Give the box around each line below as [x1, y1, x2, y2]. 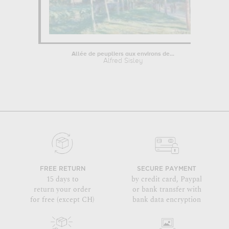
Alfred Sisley [103, 57, 143, 64]
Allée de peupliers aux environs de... [72, 51, 175, 57]
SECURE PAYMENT [137, 166, 196, 172]
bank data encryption [132, 194, 201, 205]
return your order [34, 184, 91, 195]
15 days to [46, 173, 79, 185]
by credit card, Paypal [131, 173, 202, 185]
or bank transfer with [132, 184, 201, 195]
